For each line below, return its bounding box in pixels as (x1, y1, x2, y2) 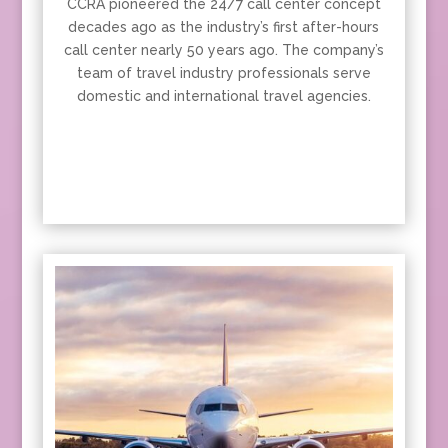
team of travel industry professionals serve (76, 64, 371, 81)
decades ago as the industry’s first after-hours (68, 18, 380, 35)
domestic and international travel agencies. (76, 87, 371, 104)
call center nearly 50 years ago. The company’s (63, 41, 384, 58)
